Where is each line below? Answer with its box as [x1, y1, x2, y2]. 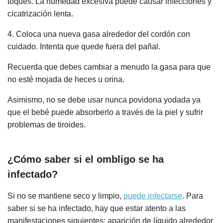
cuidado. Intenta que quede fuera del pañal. [7, 42, 160, 51]
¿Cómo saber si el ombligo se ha [7, 153, 164, 165]
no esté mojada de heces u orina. [7, 75, 124, 84]
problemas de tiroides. [7, 120, 86, 129]
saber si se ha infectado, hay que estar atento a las [7, 204, 186, 213]
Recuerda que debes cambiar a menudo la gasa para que [7, 63, 211, 72]
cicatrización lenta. [7, 9, 73, 18]
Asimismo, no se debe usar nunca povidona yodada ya [7, 96, 201, 105]
